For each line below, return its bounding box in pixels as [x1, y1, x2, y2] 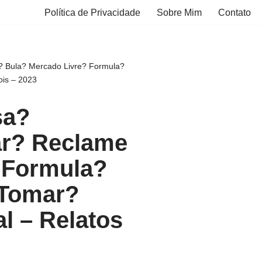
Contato [218, 8, 251, 18]
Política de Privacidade [44, 8, 140, 18]
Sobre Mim [157, 8, 202, 18]
